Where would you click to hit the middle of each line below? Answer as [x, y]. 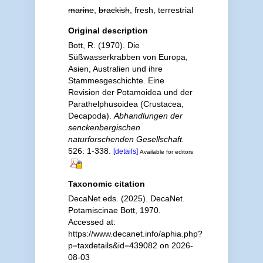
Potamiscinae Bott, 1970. [114, 210]
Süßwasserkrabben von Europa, [128, 57]
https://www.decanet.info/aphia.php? [135, 233]
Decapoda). [91, 116]
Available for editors [166, 152]
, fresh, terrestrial [161, 10]
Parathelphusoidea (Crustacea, [126, 104]
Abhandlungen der [148, 116]
